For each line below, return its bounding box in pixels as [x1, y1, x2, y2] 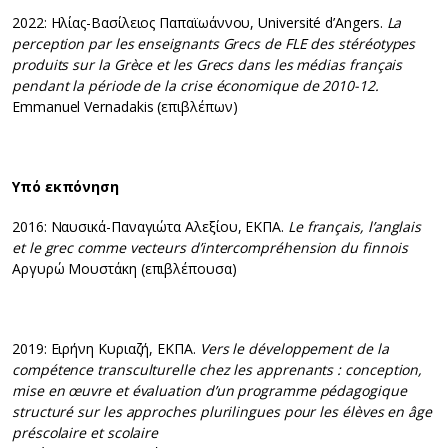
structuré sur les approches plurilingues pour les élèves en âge [12, 402, 432, 422]
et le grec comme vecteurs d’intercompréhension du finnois [12, 238, 408, 258]
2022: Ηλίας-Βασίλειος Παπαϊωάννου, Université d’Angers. [12, 13, 387, 33]
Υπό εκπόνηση [12, 177, 120, 197]
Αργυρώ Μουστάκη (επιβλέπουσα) [12, 259, 237, 279]
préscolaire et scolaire [12, 423, 159, 443]
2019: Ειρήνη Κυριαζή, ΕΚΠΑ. [12, 339, 200, 359]
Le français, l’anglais [287, 217, 422, 237]
